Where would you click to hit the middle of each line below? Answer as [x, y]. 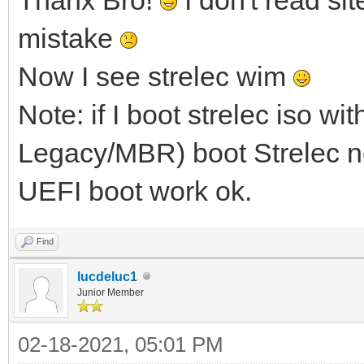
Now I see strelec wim [156, 76]
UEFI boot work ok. [135, 191]
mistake [69, 38]
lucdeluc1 [107, 276]
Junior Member [110, 292]
